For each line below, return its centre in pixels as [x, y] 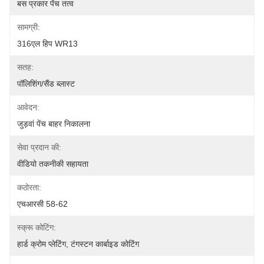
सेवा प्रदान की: [39, 147]
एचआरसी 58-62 [42, 204]
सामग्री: [29, 27]
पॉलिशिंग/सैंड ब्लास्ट [46, 84]
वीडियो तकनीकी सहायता [53, 164]
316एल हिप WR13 [47, 44]
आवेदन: [28, 107]
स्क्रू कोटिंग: [37, 227]
